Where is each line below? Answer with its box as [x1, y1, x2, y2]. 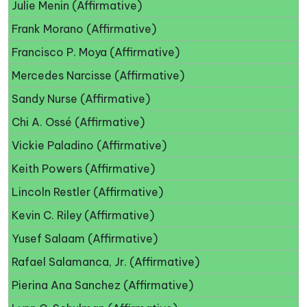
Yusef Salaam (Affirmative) [12, 232, 158, 246]
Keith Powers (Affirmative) [12, 162, 155, 176]
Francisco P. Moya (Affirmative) [12, 45, 180, 60]
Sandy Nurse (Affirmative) [12, 92, 150, 106]
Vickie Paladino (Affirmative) [12, 138, 167, 153]
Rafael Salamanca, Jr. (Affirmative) [12, 255, 199, 269]
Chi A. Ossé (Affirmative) [12, 115, 145, 130]
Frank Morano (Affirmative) [12, 22, 156, 36]
